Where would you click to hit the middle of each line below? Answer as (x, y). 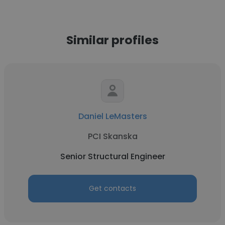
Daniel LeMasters (113, 116)
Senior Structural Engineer (113, 156)
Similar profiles (113, 40)
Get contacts (113, 188)
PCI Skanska (113, 136)
